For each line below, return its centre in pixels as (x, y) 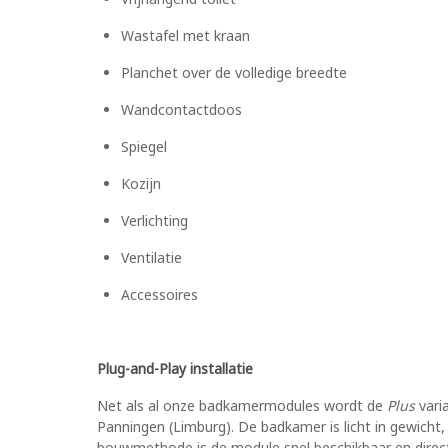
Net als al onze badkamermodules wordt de (242, 406)
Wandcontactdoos (181, 110)
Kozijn (141, 184)
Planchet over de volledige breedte (234, 73)
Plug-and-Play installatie (175, 369)
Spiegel (144, 147)
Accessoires (159, 295)
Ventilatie (151, 258)
